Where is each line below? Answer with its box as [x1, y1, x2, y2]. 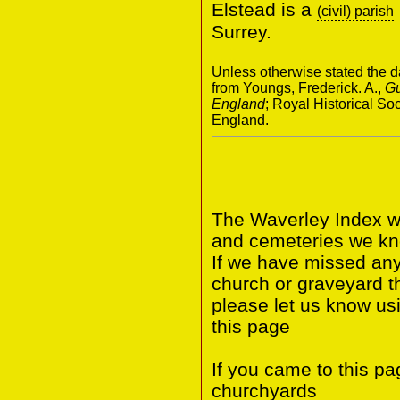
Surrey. [212, 21, 271, 42]
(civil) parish [317, 3, 394, 19]
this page [212, 315, 290, 337]
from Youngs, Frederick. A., [212, 79, 385, 96]
